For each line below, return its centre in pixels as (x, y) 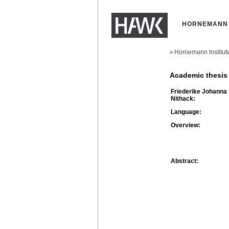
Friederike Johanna (199, 91)
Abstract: (185, 161)
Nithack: (183, 98)
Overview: (186, 125)
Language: (186, 112)
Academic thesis (199, 75)
